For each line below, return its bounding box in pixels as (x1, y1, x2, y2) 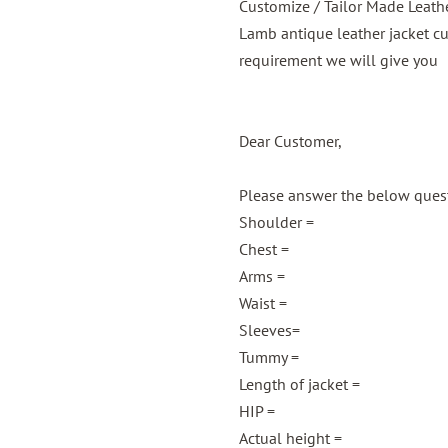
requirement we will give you (239, 50, 438, 70)
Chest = (239, 239, 289, 259)
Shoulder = (239, 212, 314, 232)
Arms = (239, 266, 285, 286)
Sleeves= (239, 320, 300, 340)
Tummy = (239, 347, 299, 367)
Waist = (239, 293, 287, 313)
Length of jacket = (239, 374, 360, 394)
